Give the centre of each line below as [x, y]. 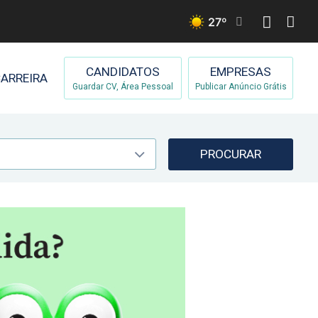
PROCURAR [231, 154]
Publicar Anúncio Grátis [241, 87]
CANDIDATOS [123, 72]
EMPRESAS [241, 72]
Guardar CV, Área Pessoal [123, 87]
